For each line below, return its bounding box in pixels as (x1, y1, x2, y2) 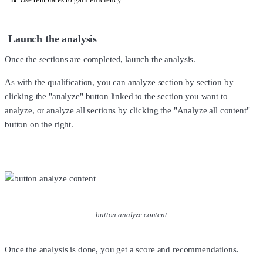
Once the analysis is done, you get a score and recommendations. (5, 245, 239, 255)
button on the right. (5, 120, 73, 130)
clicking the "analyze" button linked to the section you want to (5, 92, 228, 102)
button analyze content (96, 210, 167, 219)
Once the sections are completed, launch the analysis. (5, 55, 196, 65)
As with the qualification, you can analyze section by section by (5, 77, 234, 87)
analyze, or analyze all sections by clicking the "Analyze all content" (5, 106, 250, 116)
